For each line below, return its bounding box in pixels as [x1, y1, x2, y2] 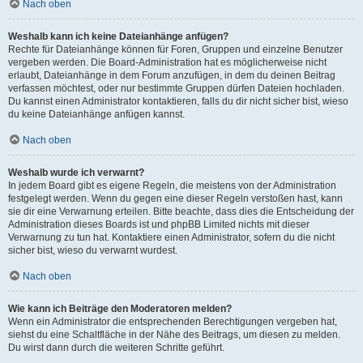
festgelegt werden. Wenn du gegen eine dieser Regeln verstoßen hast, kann [8, 193, 343, 204]
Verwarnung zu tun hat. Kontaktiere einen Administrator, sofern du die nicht [8, 232, 335, 243]
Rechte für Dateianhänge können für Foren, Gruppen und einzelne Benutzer [8, 44, 343, 55]
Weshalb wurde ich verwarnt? [8, 167, 144, 178]
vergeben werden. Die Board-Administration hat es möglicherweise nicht [8, 57, 327, 68]
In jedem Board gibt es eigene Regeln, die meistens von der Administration [8, 180, 336, 191]
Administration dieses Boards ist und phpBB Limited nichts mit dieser [8, 219, 310, 230]
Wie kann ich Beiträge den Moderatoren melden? [8, 303, 232, 314]
